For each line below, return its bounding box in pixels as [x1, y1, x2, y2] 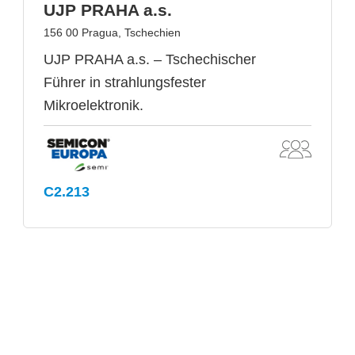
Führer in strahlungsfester [44, 74, 206, 90]
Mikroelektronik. [44, 97, 143, 113]
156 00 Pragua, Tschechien [44, 25, 181, 39]
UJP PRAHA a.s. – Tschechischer [44, 51, 256, 67]
